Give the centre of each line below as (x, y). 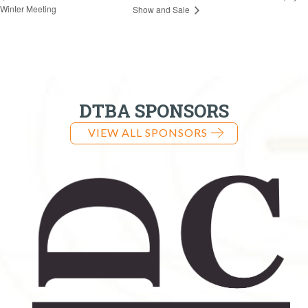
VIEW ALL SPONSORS (148, 132)
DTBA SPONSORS (154, 110)
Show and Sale (163, 9)
